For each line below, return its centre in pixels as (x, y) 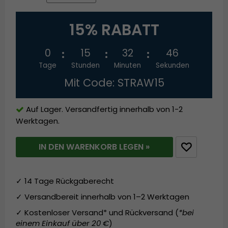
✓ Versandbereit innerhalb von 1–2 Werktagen (106, 196)
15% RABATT (114, 30)
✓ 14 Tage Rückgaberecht (66, 181)
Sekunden (172, 66)
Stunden (85, 66)
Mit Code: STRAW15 (114, 83)
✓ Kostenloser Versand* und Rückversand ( (97, 212)
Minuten (128, 66)
